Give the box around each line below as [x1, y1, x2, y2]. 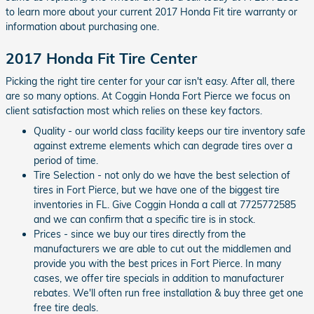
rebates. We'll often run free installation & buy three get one [34, 287, 303, 299]
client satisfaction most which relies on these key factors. [6, 104, 262, 117]
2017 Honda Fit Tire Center [6, 48, 197, 67]
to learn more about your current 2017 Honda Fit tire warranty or [6, 5, 297, 18]
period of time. [34, 154, 98, 167]
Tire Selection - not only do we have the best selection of [34, 169, 290, 182]
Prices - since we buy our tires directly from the [34, 228, 246, 240]
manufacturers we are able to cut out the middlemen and [34, 243, 291, 255]
